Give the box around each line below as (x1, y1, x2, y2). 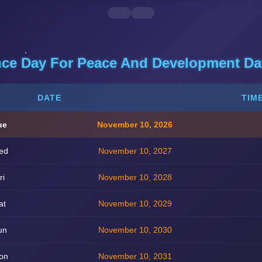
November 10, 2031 (98, 251, 172, 261)
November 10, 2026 (97, 120, 173, 129)
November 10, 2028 (98, 173, 172, 182)
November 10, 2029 (98, 199, 172, 208)
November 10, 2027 (98, 146, 172, 156)
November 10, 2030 (98, 225, 172, 235)
